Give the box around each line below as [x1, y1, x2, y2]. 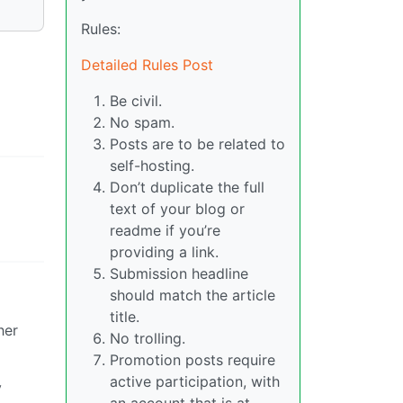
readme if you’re [110, 221, 220, 240]
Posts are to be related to [110, 135, 285, 154]
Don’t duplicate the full [110, 178, 264, 197]
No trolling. [110, 329, 185, 348]
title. [110, 308, 139, 327]
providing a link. [110, 243, 219, 262]
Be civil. [110, 92, 162, 111]
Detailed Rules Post [81, 56, 213, 75]
